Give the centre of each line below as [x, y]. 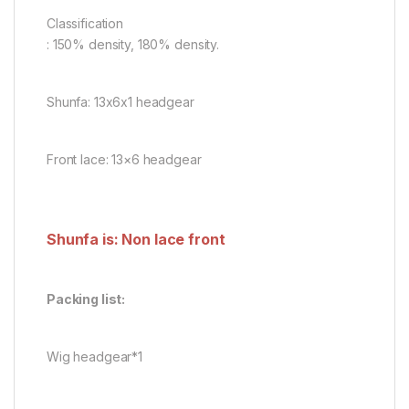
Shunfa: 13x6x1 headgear [121, 102]
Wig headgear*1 [95, 357]
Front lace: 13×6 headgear [124, 160]
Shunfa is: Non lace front [136, 240]
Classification [85, 24]
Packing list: [86, 299]
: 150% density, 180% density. [133, 45]
